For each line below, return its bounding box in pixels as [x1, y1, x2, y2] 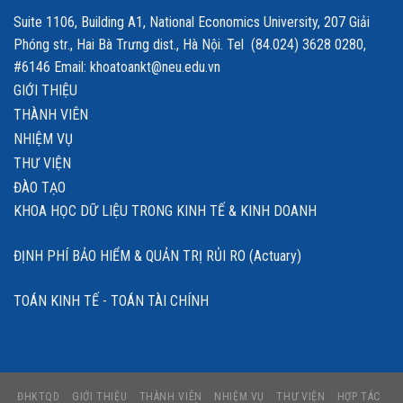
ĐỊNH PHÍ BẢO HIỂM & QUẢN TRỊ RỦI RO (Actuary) [13, 247, 301, 265]
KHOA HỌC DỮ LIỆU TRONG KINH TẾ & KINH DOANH [13, 202, 317, 220]
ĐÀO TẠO [13, 179, 66, 197]
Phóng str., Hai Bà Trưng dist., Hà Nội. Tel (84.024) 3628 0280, [13, 36, 366, 54]
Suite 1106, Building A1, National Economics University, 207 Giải [13, 13, 370, 31]
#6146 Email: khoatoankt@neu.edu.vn [13, 58, 220, 76]
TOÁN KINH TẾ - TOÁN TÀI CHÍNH [13, 292, 209, 310]
